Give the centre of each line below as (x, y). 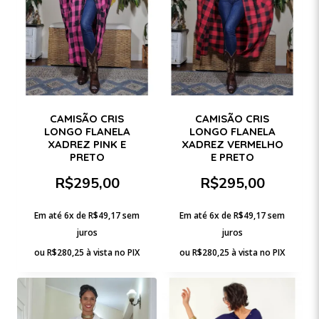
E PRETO (232, 157)
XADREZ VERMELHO (232, 144)
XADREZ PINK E (87, 144)
